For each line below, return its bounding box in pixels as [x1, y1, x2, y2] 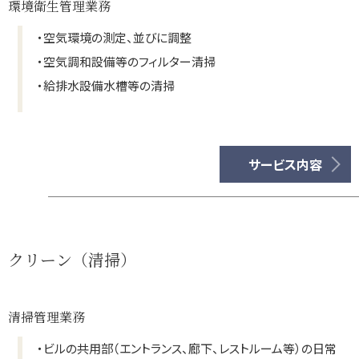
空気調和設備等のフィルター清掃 [43, 53, 216, 70]
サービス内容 [248, 155, 322, 174]
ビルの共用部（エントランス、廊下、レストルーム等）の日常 [43, 340, 337, 357]
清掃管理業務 [8, 308, 85, 326]
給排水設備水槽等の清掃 [43, 77, 175, 94]
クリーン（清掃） [8, 248, 136, 271]
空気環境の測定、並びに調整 [43, 29, 192, 46]
